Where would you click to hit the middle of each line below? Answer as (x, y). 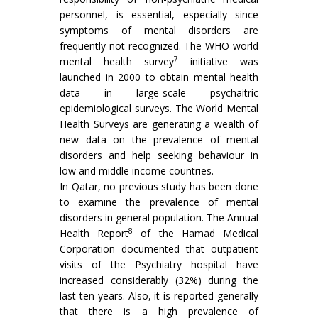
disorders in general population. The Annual (159, 218)
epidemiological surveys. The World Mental (159, 108)
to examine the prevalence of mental (159, 202)
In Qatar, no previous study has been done (159, 186)
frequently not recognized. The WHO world (159, 46)
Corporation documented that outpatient (159, 249)
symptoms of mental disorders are (159, 30)
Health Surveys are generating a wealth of (159, 124)
